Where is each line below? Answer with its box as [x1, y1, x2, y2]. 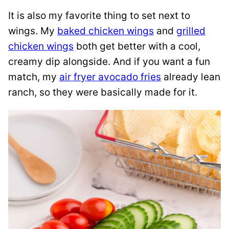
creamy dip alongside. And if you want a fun [8, 56, 210, 67]
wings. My [8, 25, 57, 37]
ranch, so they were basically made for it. [8, 86, 197, 98]
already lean [161, 71, 220, 83]
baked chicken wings [57, 25, 154, 37]
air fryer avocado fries [59, 71, 161, 83]
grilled [176, 25, 205, 37]
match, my [8, 71, 59, 83]
